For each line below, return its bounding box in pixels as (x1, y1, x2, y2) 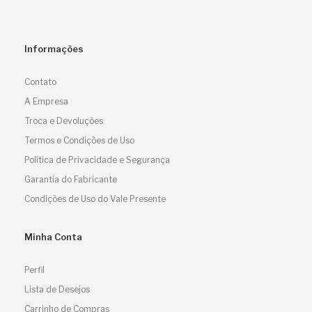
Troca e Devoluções (24, 116, 103, 126)
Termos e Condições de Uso (24, 135, 134, 146)
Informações (24, 43, 84, 54)
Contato (24, 77, 56, 87)
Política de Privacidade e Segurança (24, 155, 170, 165)
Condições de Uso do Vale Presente (24, 194, 166, 204)
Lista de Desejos (24, 284, 90, 295)
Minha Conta (24, 231, 82, 242)
